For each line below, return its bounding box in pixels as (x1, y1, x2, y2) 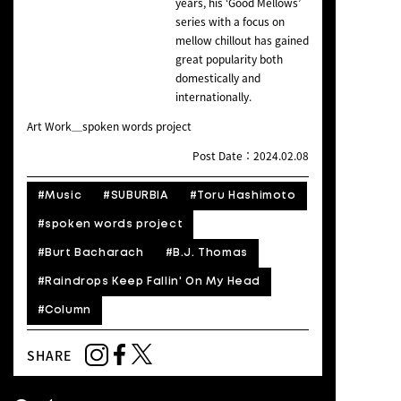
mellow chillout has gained (175, 32, 309, 49)
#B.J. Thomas (165, 248, 248, 259)
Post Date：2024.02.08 (192, 148, 310, 165)
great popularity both (175, 51, 283, 68)
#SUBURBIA (103, 191, 168, 201)
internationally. (175, 89, 252, 106)
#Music (37, 191, 82, 201)
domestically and (175, 70, 260, 87)
